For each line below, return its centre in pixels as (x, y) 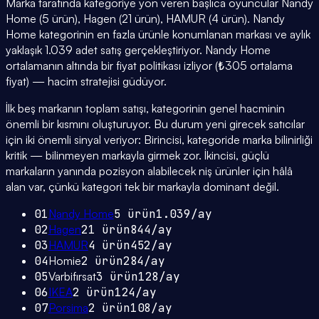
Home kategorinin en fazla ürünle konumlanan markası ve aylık (158, 35)
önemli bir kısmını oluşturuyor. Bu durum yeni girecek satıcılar (155, 124)
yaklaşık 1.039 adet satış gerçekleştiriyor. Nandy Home (138, 50)
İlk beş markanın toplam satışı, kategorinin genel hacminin (145, 109)
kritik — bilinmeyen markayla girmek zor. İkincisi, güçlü (137, 156)
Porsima (68, 308)
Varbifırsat (72, 277)
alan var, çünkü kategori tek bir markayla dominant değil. (142, 187)
